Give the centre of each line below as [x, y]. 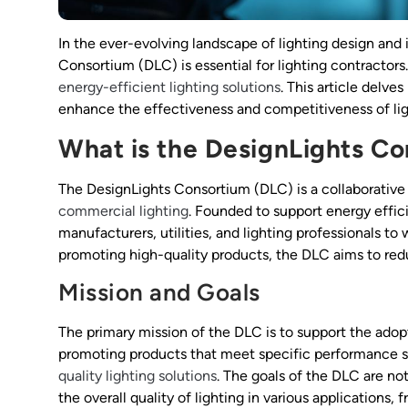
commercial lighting [123, 210]
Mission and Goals [159, 293]
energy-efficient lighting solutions [169, 87]
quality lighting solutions [138, 376]
